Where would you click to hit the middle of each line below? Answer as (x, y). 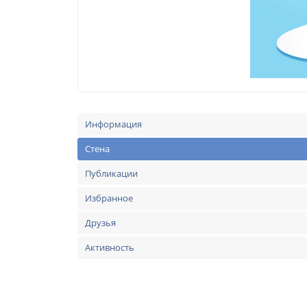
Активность (110, 247)
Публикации (111, 173)
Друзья (100, 223)
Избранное (109, 198)
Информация (113, 124)
